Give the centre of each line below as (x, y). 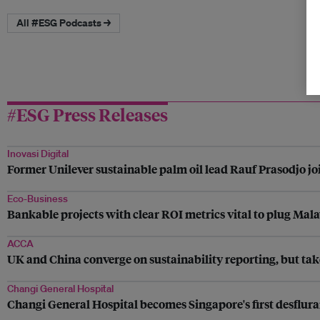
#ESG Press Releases (87, 114)
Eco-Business (37, 198)
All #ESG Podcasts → (64, 23)
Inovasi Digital (38, 153)
